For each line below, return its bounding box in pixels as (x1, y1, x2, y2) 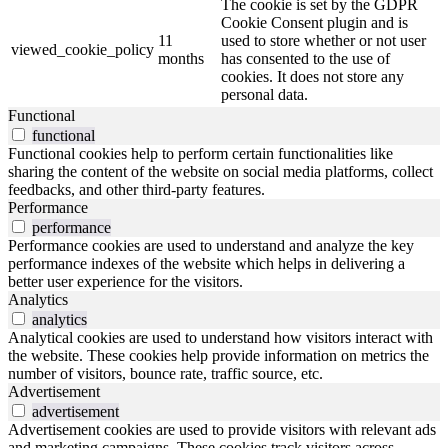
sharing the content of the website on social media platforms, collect (8, 162, 433, 180)
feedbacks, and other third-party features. (8, 180, 265, 198)
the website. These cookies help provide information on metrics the (8, 346, 429, 364)
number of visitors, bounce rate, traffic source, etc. (8, 364, 323, 382)
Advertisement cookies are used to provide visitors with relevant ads (8, 420, 436, 438)
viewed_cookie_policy (11, 40, 154, 58)
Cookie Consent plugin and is (221, 13, 408, 31)
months (158, 49, 204, 67)
